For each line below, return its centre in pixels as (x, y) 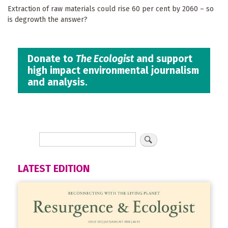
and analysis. (58, 82)
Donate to (52, 59)
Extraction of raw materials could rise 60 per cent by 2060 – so (111, 9)
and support (163, 59)
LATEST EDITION (54, 168)
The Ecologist (105, 59)
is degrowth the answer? (48, 20)
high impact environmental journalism (113, 71)
